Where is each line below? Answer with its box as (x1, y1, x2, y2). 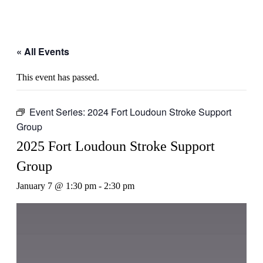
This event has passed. (16, 72, 99, 83)
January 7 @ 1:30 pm (16, 181, 96, 191)
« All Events (16, 45, 69, 59)
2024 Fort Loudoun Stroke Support (87, 105, 231, 119)
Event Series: (29, 105, 87, 119)
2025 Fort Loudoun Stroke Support (16, 139, 215, 154)
